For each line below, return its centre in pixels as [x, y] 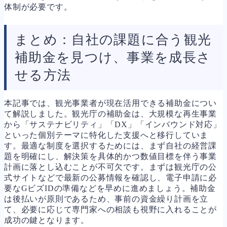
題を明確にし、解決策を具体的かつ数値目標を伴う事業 [110, 156]
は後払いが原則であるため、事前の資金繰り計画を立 [106, 199]
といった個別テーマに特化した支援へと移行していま [106, 135]
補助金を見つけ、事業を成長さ [113, 57]
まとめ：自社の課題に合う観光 [113, 40]
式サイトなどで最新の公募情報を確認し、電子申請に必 [110, 177]
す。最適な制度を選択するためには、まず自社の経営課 [110, 145]
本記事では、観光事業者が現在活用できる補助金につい [110, 103]
